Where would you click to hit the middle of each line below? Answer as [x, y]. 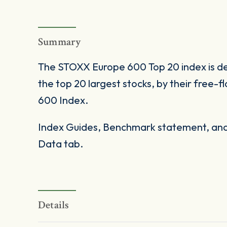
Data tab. [61, 144]
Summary [60, 42]
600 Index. [63, 100]
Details [54, 205]
